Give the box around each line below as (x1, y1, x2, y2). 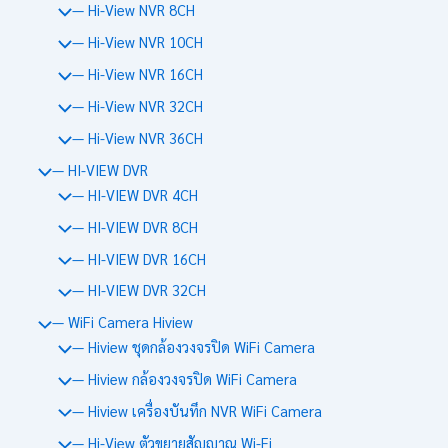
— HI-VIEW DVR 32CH (71, 280, 206, 300)
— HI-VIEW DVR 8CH (71, 216, 198, 236)
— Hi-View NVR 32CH (71, 96, 203, 116)
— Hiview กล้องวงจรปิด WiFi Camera (71, 368, 297, 388)
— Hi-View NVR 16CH (71, 64, 203, 84)
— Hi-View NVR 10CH (71, 32, 203, 52)
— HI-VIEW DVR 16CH (71, 248, 206, 268)
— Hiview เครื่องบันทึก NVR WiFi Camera (71, 400, 322, 420)
